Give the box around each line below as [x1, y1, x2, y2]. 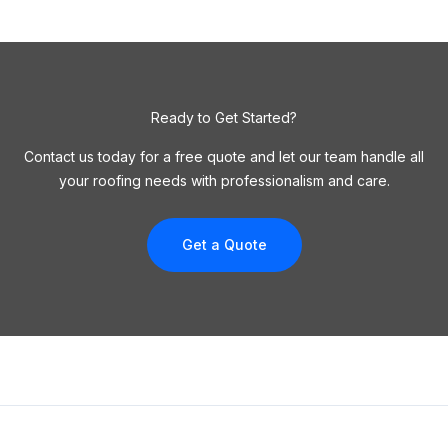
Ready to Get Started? [151, 109, 297, 126]
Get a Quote [181, 236, 267, 253]
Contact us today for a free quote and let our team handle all [24, 148, 424, 165]
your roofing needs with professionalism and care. [58, 172, 390, 189]
